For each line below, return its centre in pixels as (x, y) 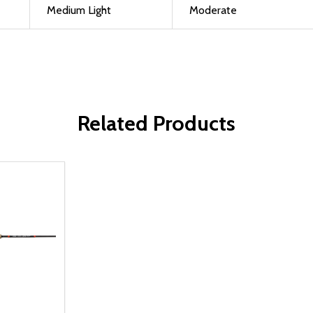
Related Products (156, 123)
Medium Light (79, 10)
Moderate (213, 10)
